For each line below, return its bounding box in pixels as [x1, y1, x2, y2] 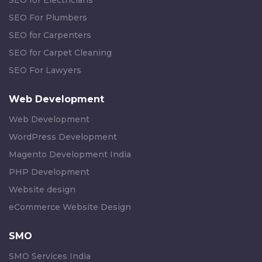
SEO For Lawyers [9, 65, 81, 76]
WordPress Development [9, 132, 117, 143]
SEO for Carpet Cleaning [9, 47, 112, 58]
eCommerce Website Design [9, 202, 131, 213]
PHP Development [9, 167, 89, 178]
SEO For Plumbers [9, 12, 87, 23]
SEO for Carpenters [9, 30, 91, 41]
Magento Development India [9, 149, 131, 160]
